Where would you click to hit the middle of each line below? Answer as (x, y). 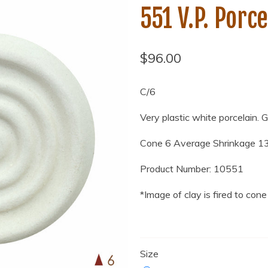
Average (193, 143)
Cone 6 (157, 143)
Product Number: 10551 (192, 168)
